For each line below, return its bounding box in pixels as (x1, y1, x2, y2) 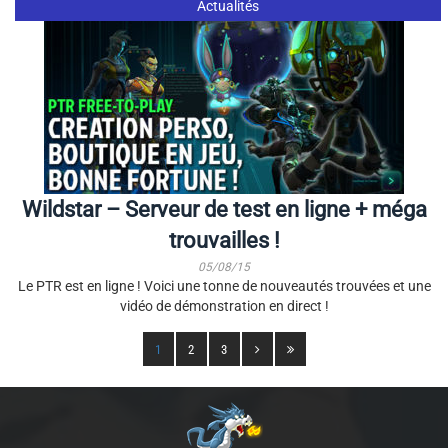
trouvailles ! (168, 228, 280, 253)
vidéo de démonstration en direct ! (119, 298, 329, 314)
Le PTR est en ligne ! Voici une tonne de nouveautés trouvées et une (17, 278, 431, 294)
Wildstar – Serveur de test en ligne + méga (21, 197, 427, 222)
